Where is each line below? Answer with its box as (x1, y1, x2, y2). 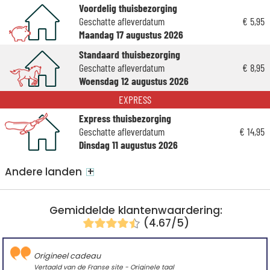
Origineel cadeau (34, 251, 101, 262)
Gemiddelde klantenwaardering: (49, 203, 223, 218)
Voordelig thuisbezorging (78, 1, 177, 15)
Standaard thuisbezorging (78, 48, 180, 61)
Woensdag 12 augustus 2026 (78, 74, 189, 88)
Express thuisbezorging (78, 111, 171, 125)
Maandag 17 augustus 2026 (78, 28, 183, 42)
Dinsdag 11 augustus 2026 (78, 138, 178, 152)
